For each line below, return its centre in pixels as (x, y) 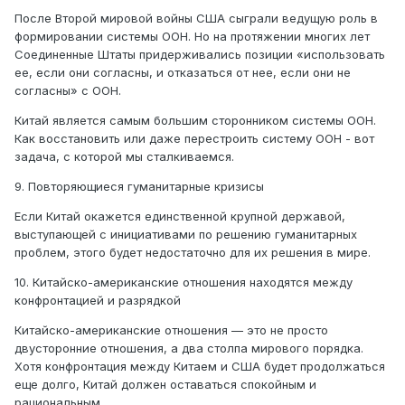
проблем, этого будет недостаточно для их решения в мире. (193, 253)
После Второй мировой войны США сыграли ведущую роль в (196, 19)
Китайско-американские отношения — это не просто (171, 330)
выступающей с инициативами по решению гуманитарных (186, 235)
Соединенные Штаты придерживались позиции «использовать (200, 55)
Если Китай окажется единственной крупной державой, (180, 217)
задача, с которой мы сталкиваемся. (126, 157)
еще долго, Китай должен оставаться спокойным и (165, 385)
